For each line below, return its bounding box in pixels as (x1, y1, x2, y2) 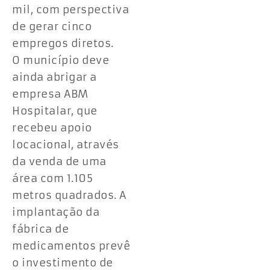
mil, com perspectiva (12, 2, 129, 16)
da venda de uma (12, 154, 107, 168)
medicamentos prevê (12, 239, 130, 253)
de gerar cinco (12, 19, 92, 33)
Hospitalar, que (12, 104, 98, 118)
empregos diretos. (12, 36, 114, 50)
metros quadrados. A (12, 188, 127, 202)
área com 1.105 (12, 171, 93, 185)
